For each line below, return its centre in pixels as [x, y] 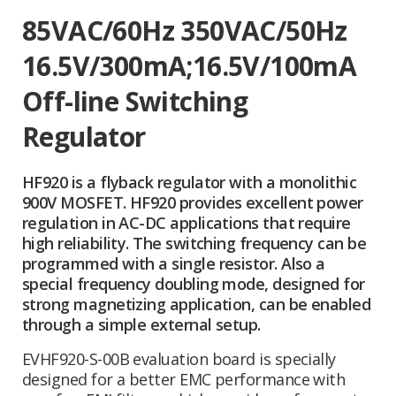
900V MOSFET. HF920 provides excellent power [193, 203]
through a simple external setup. [141, 325]
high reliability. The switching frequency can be [194, 244]
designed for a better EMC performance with [184, 380]
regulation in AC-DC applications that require [187, 223]
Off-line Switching [135, 102]
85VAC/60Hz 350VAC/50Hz [185, 31]
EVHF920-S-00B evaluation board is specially [179, 359]
